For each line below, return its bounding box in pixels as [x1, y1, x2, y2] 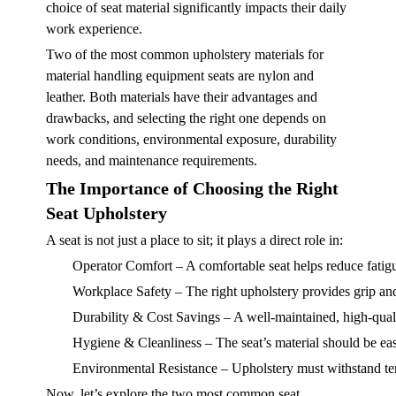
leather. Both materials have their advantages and [46, 88, 317, 104]
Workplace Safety [72, 283, 171, 299]
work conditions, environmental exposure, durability [46, 131, 337, 147]
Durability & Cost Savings [72, 308, 220, 324]
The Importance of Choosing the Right [46, 178, 339, 198]
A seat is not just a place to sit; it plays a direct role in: [46, 232, 343, 247]
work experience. [46, 20, 142, 36]
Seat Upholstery [46, 202, 167, 223]
